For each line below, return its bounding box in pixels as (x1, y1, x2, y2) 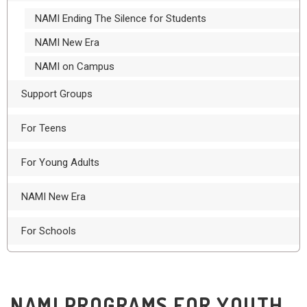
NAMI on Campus (35, 60, 114, 73)
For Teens (21, 121, 66, 134)
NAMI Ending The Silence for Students (35, 12, 206, 25)
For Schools (21, 224, 76, 237)
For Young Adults (21, 156, 99, 169)
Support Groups (21, 87, 93, 100)
